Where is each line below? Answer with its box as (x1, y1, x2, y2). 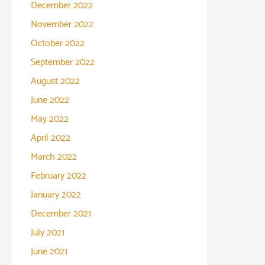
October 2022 (31, 35, 85, 51)
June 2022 (31, 92, 69, 108)
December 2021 (31, 205, 91, 222)
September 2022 (31, 54, 95, 70)
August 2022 (31, 73, 80, 89)
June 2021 (31, 243, 67, 260)
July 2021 (31, 224, 64, 241)
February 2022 (31, 167, 86, 184)
